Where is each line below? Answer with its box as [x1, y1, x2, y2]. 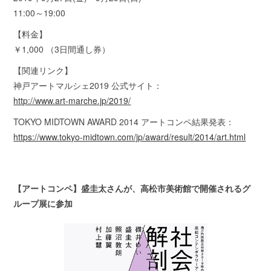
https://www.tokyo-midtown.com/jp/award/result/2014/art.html [13, 130, 246, 143]
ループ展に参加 [13, 197, 73, 209]
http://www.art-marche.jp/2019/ [13, 94, 131, 106]
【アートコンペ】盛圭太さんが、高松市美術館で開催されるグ [13, 181, 251, 194]
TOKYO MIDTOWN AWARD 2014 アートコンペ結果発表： [13, 115, 235, 128]
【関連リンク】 [13, 64, 73, 76]
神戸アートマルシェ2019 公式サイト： [13, 79, 163, 91]
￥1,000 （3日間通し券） [13, 42, 111, 55]
